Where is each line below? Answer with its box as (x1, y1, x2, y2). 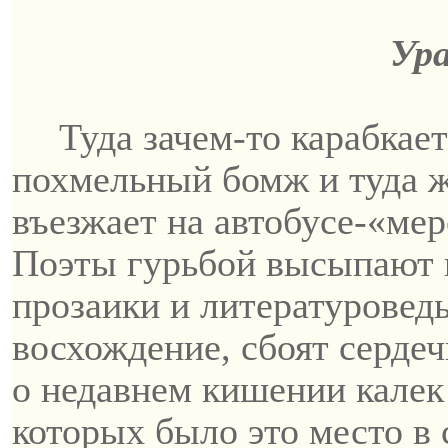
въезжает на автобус (12, 200, 337, 242)
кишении (202, 368, 346, 410)
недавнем (41, 368, 192, 410)
